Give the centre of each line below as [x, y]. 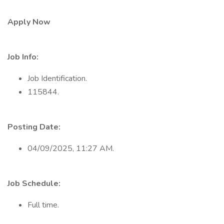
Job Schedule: [34, 183]
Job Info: [23, 57]
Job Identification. [57, 78]
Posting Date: [34, 127]
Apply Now [29, 22]
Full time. [43, 205]
